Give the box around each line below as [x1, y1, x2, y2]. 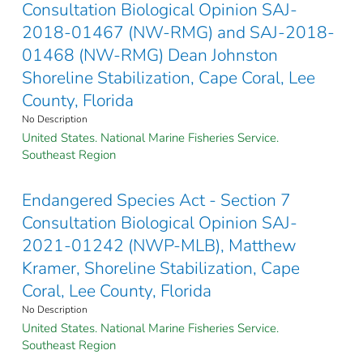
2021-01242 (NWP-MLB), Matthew [22, 234, 297, 258]
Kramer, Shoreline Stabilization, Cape [22, 257, 300, 280]
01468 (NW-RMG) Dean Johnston [22, 44, 278, 67]
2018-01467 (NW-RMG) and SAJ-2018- [22, 21, 335, 45]
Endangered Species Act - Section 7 [22, 189, 291, 212]
